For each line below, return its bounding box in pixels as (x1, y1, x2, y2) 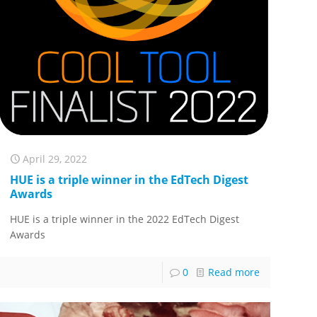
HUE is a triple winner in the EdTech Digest (10, 172, 249, 188)
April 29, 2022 (23, 152, 88, 166)
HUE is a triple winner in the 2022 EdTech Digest (10, 212, 240, 226)
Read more (207, 265, 260, 279)
